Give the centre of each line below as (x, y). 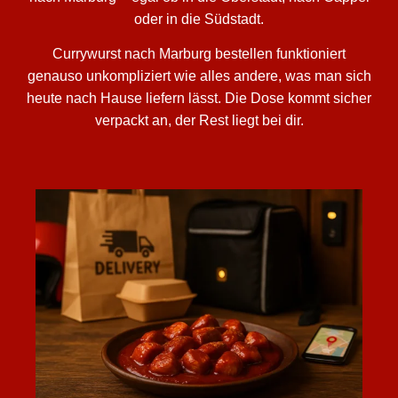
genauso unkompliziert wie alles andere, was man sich (199, 76)
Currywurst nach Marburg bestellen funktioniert (199, 54)
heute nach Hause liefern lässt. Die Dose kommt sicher (199, 99)
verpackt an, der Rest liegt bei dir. (199, 121)
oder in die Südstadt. (199, 19)
